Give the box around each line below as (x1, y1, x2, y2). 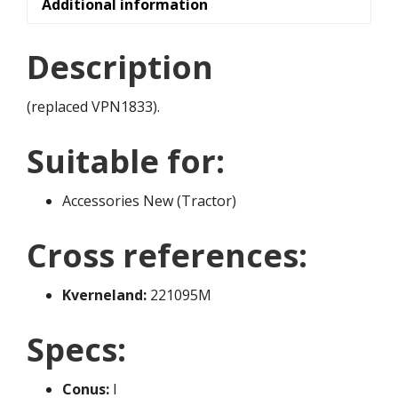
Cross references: (27, 234, 307, 278)
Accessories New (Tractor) (62, 191, 236, 211)
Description (27, 45, 213, 90)
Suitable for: (27, 139, 225, 184)
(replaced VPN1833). (27, 97, 160, 117)
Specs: (27, 328, 126, 372)
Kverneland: (62, 285, 147, 306)
